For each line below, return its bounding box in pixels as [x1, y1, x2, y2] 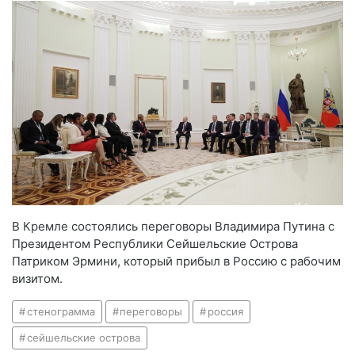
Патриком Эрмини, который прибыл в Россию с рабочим [12, 253, 341, 269]
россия [207, 304, 243, 318]
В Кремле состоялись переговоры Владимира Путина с [12, 218, 334, 234]
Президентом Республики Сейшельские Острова [12, 235, 298, 251]
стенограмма [26, 304, 95, 318]
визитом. [12, 270, 63, 286]
